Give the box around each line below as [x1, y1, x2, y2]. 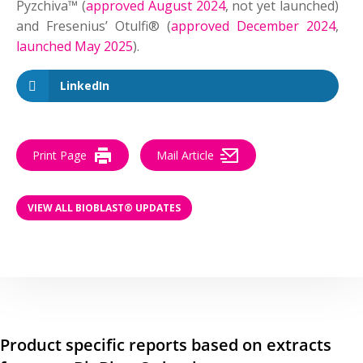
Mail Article [156, 147, 214, 163]
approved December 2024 [171, 17, 336, 35]
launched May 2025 [16, 37, 133, 55]
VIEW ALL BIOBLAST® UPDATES [28, 200, 181, 215]
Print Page [32, 147, 87, 163]
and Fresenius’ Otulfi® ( [16, 17, 172, 35]
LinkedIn [60, 78, 109, 93]
